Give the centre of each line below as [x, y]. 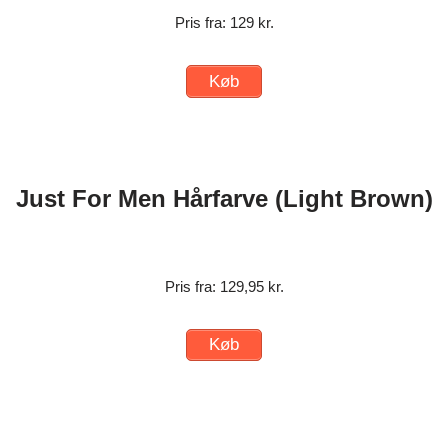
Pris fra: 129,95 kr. [224, 286]
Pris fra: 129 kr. [224, 23]
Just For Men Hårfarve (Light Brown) [224, 198]
